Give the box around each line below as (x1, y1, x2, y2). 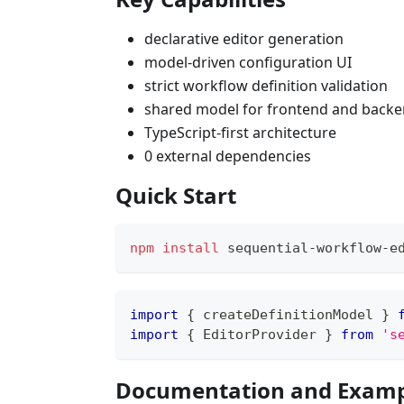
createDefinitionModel (195, 307, 381, 323)
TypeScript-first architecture (144, 123, 336, 142)
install (162, 240, 219, 256)
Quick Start (115, 180, 236, 210)
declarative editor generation (144, 29, 344, 49)
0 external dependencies (144, 146, 311, 166)
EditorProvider (195, 326, 325, 343)
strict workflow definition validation (144, 76, 388, 96)
